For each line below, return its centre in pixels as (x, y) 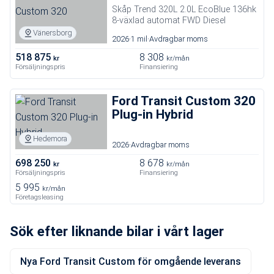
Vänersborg (53, 33)
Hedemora (50, 139)
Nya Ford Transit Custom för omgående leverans (131, 261)
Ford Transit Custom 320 (184, 101)
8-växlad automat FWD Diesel (169, 20)
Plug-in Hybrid (153, 114)
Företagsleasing (39, 197)
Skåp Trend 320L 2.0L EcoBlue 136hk (184, 9)
